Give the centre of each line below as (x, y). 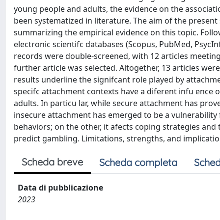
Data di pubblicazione (60, 187)
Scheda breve (52, 162)
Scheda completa (138, 162)
